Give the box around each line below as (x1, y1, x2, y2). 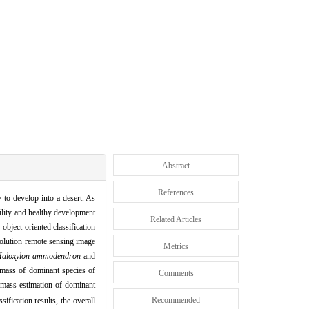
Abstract (162, 160, 190, 170)
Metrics (163, 241, 189, 251)
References (158, 187, 195, 197)
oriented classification (24, 221, 96, 232)
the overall (61, 295, 96, 306)
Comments (158, 268, 194, 278)
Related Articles (150, 214, 202, 224)
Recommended (152, 295, 201, 305)
